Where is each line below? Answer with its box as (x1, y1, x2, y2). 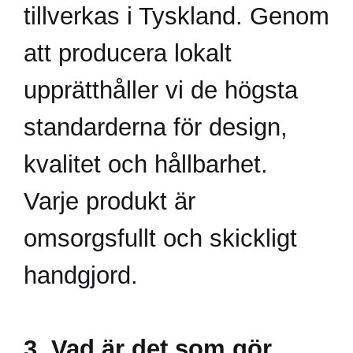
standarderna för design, (24, 113, 288, 141)
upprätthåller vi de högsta (24, 76, 298, 104)
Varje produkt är (24, 188, 195, 215)
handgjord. (24, 262, 138, 289)
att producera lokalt (24, 39, 232, 67)
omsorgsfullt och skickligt (24, 225, 297, 252)
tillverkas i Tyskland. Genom (24, 2, 329, 30)
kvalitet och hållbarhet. (24, 150, 268, 178)
